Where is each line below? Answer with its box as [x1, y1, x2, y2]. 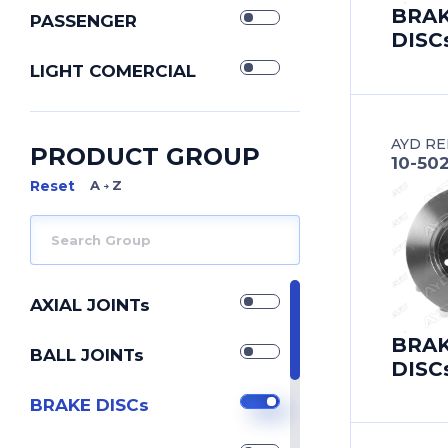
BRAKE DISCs [30, 395, 149, 415]
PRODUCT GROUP [30, 142, 260, 171]
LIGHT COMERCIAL [30, 61, 196, 81]
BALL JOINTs [30, 345, 144, 365]
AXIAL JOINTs [30, 295, 150, 315]
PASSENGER [30, 11, 137, 31]
